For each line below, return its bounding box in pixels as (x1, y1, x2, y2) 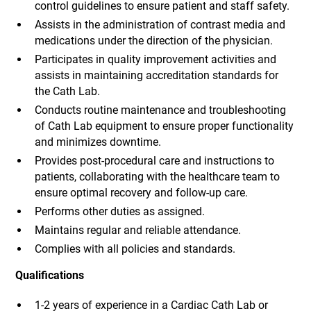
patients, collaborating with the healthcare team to (34, 169, 280, 183)
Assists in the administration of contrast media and (34, 18, 285, 32)
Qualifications (15, 269, 85, 283)
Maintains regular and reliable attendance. (34, 223, 241, 237)
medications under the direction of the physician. (34, 34, 273, 48)
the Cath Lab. (34, 84, 100, 98)
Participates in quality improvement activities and (34, 52, 276, 66)
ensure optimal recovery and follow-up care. (34, 185, 248, 199)
